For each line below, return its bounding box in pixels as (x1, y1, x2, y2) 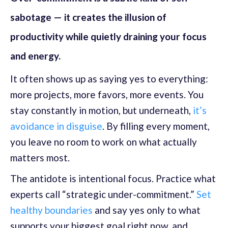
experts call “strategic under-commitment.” (10, 188, 196, 201)
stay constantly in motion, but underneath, (10, 104, 193, 117)
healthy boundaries (10, 204, 93, 216)
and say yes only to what (93, 204, 201, 216)
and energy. (10, 50, 61, 62)
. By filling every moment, (102, 120, 210, 132)
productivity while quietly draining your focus (10, 31, 207, 43)
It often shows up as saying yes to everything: (10, 73, 208, 85)
